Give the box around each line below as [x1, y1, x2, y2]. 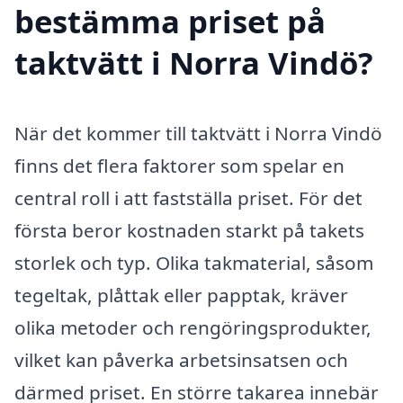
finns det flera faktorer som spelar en [14, 152, 345, 178]
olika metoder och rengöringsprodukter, [14, 314, 372, 340]
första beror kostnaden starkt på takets [14, 217, 364, 243]
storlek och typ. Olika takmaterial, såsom [14, 249, 373, 275]
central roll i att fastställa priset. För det [14, 184, 363, 210]
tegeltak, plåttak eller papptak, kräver [14, 282, 348, 308]
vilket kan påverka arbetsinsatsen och [14, 346, 348, 372]
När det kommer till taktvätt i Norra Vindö [14, 120, 382, 146]
